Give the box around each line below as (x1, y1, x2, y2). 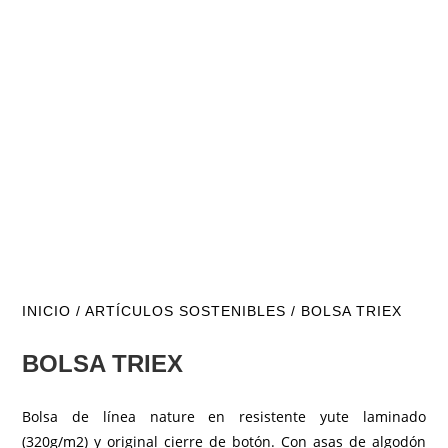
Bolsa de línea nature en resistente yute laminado (22, 406, 426, 426)
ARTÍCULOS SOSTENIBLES (85, 302, 287, 319)
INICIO (22, 302, 72, 319)
